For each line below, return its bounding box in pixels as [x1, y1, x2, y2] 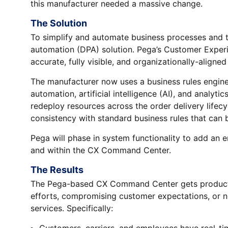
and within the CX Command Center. [31, 145, 172, 155]
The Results [31, 164, 84, 175]
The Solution [31, 17, 88, 28]
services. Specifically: [31, 203, 113, 213]
